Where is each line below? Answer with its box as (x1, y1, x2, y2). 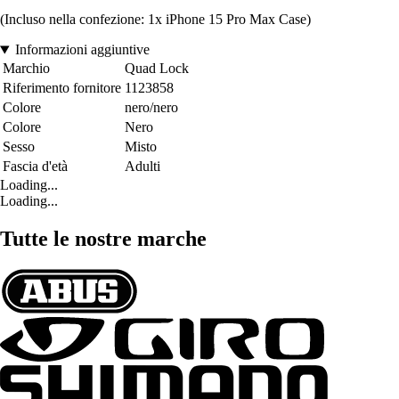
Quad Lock (125, 61, 189, 77)
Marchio (3, 61, 50, 77)
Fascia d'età (3, 159, 68, 175)
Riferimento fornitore (3, 80, 121, 96)
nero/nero (125, 100, 178, 116)
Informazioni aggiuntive (14, 42, 150, 58)
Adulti (125, 159, 160, 175)
